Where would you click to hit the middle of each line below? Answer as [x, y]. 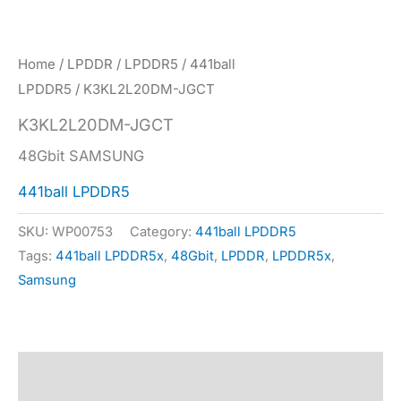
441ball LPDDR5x [110, 256]
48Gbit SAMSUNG [81, 156]
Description [59, 373]
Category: [162, 232]
